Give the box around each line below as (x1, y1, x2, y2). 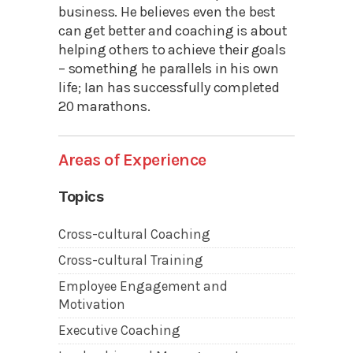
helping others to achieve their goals (58, 41, 286, 59)
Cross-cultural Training (58, 252, 203, 269)
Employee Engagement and (58, 278, 228, 295)
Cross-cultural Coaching (58, 226, 210, 243)
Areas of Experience (58, 150, 206, 171)
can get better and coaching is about (58, 22, 288, 40)
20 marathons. (58, 98, 150, 116)
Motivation (58, 296, 125, 313)
